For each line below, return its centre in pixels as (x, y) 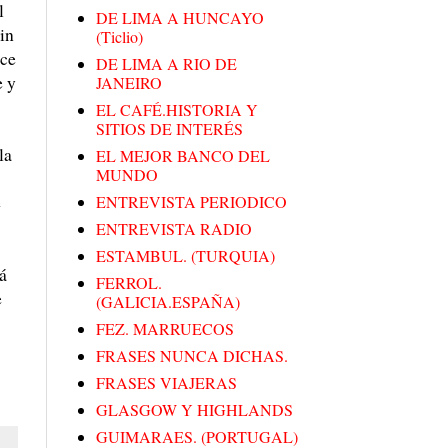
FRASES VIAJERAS (166, 383)
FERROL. (129, 283)
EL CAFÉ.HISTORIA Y (177, 110)
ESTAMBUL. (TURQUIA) (185, 256)
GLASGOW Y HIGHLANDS (194, 410)
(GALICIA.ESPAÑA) (168, 302)
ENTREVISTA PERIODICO (191, 202)
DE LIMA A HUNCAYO (180, 18)
